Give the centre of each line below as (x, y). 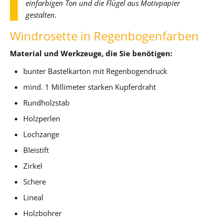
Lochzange (41, 134)
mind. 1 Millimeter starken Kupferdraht (90, 87)
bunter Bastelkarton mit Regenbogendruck (95, 71)
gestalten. (41, 15)
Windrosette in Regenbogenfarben (104, 36)
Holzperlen (42, 118)
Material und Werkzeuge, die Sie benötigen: (91, 53)
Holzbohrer (43, 213)
